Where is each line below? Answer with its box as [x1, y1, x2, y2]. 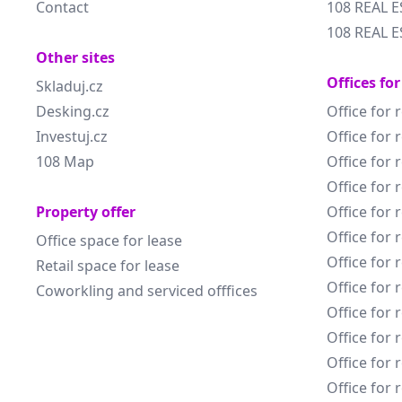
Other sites [36, 48, 115, 67]
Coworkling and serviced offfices [36, 281, 258, 301]
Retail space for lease [36, 256, 179, 275]
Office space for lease [36, 231, 182, 250]
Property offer [36, 202, 135, 222]
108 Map [36, 152, 94, 171]
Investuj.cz [36, 127, 108, 146]
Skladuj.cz [36, 76, 103, 96]
